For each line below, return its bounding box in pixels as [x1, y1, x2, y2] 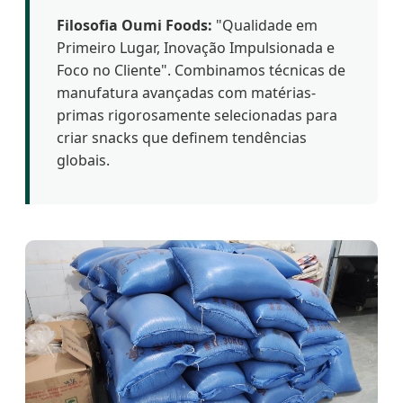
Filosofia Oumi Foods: [57, 14, 212, 35]
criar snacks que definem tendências [57, 127, 307, 148]
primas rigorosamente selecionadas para [57, 104, 337, 125]
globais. [57, 149, 110, 170]
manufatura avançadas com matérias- [57, 82, 316, 103]
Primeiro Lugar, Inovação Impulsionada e [57, 37, 335, 58]
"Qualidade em [212, 14, 318, 35]
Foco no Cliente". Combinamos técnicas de [57, 59, 345, 80]
